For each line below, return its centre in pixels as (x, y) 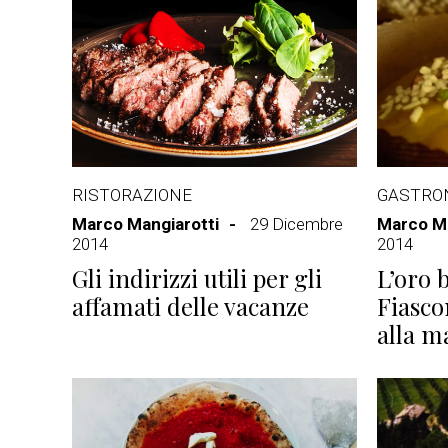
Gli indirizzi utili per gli (197, 278)
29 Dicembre (296, 224)
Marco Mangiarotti (145, 224)
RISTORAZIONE (132, 195)
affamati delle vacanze (190, 306)
